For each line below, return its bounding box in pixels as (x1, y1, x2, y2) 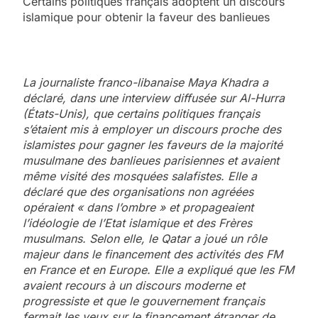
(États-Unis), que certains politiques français (23, 106, 260, 121)
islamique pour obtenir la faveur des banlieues (23, 9, 270, 24)
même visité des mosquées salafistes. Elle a (23, 168, 257, 183)
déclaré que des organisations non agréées (23, 184, 253, 199)
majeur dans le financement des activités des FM (23, 246, 283, 261)
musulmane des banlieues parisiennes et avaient (23, 153, 279, 168)
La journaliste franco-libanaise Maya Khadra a (23, 75, 268, 89)
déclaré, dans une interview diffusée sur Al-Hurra (23, 90, 285, 105)
